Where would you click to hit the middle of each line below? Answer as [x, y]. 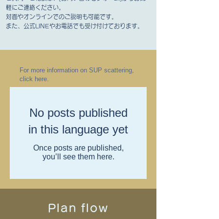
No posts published [78, 113]
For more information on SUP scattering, [77, 70]
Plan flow [78, 208]
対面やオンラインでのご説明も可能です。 [62, 17]
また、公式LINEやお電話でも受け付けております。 [75, 26]
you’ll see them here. [78, 157]
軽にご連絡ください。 [35, 8]
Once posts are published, [78, 148]
